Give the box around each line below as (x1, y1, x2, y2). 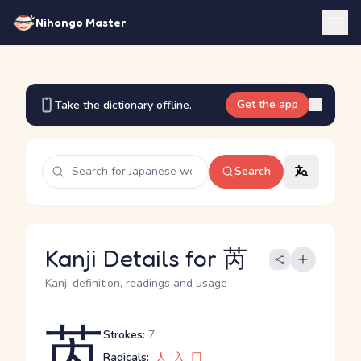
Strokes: (103, 327, 145, 342)
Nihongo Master (35, 15, 126, 29)
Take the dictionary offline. (55, 97, 192, 113)
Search (234, 164, 271, 179)
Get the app (237, 97, 298, 112)
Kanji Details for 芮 (45, 243, 247, 272)
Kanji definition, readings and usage (45, 276, 227, 291)
